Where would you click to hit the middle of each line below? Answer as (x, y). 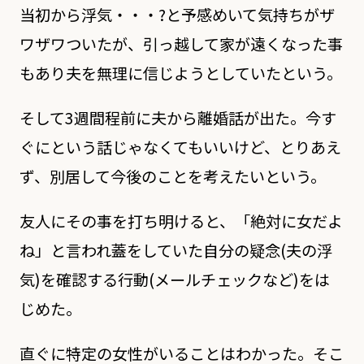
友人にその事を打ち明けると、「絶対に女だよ (181, 221)
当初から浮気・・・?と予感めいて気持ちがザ (177, 14)
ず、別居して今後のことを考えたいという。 (172, 176)
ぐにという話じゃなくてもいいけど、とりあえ (180, 147)
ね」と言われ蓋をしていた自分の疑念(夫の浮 (175, 250)
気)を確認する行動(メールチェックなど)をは (174, 279)
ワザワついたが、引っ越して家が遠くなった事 (181, 43)
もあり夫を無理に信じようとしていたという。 (180, 73)
